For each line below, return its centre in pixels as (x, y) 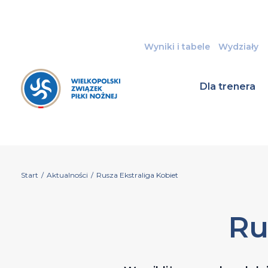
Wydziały (239, 47)
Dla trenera (227, 86)
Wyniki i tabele (177, 47)
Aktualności (67, 175)
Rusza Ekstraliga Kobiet (137, 175)
